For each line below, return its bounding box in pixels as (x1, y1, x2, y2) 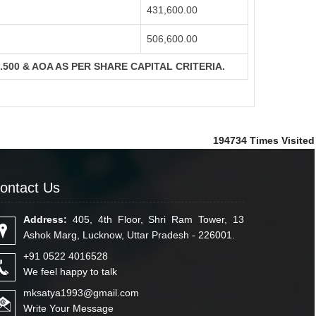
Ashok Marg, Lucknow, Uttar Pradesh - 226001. (23, 229, 235, 241)
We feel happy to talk (23, 266, 117, 277)
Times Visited (250, 135, 315, 146)
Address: (23, 214, 67, 225)
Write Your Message (23, 303, 114, 314)
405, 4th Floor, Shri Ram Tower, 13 (67, 214, 244, 225)
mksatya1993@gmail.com (23, 287, 139, 298)
